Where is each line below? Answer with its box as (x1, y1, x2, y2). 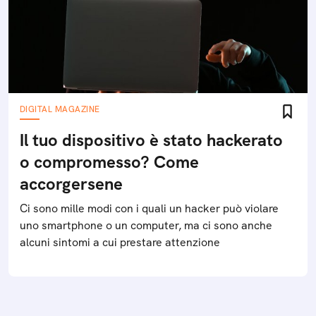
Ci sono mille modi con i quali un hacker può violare (20, 201, 279, 216)
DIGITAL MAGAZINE (20, 104, 100, 115)
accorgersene (20, 173, 123, 195)
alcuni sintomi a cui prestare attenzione (20, 235, 220, 250)
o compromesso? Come (20, 151, 199, 173)
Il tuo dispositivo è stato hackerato (20, 129, 283, 151)
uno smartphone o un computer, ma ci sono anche (20, 218, 272, 233)
